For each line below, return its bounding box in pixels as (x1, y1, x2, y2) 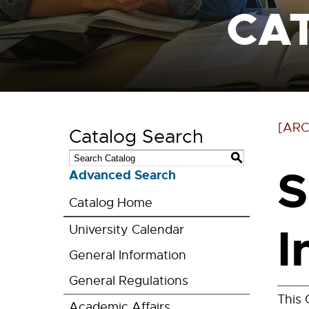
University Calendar (69, 222, 184, 237)
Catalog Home (69, 195, 152, 210)
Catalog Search (69, 125, 203, 148)
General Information (69, 248, 186, 263)
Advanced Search (69, 167, 176, 183)
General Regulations (69, 273, 188, 288)
